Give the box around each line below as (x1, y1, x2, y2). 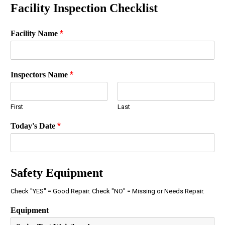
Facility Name (11, 29, 60, 38)
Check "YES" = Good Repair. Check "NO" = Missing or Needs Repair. (11, 187, 204, 195)
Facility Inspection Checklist (11, 1, 158, 15)
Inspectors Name (11, 70, 70, 79)
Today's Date (11, 121, 57, 130)
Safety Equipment (11, 166, 103, 179)
